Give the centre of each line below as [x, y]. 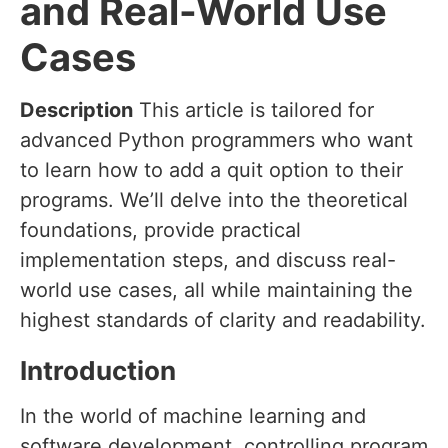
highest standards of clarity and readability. [223, 320]
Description [76, 110]
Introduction [98, 371]
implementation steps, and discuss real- [208, 260]
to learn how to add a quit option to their [211, 170]
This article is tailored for [253, 110]
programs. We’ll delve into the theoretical [214, 200]
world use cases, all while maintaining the [216, 290]
